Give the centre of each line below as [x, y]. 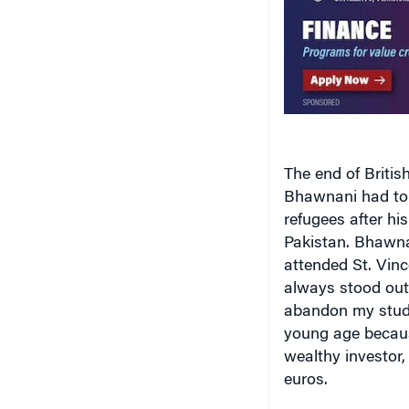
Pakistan [315, 244]
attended [315, 267]
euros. [305, 381]
